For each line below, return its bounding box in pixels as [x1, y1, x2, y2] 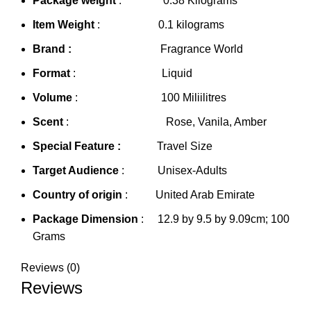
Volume [33, 92, 72, 104]
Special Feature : [33, 140, 121, 153]
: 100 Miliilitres [72, 92, 226, 104]
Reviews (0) [21, 262, 80, 274]
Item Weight [33, 19, 94, 31]
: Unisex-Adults [119, 165, 227, 177]
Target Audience [33, 165, 119, 177]
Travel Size [121, 140, 212, 153]
